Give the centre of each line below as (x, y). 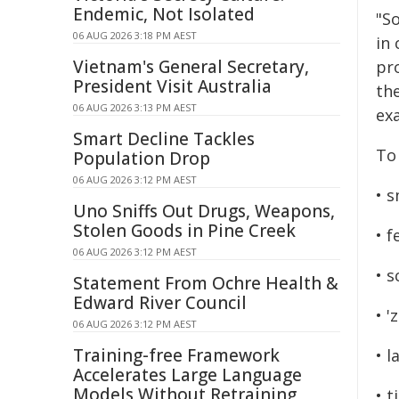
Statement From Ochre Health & (206, 283)
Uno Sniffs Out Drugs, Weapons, (204, 211)
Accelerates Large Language (187, 375)
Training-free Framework (176, 355)
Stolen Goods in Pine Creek (184, 231)
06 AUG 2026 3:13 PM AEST (135, 107)
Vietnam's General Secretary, (191, 67)
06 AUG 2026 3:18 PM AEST (135, 35)
